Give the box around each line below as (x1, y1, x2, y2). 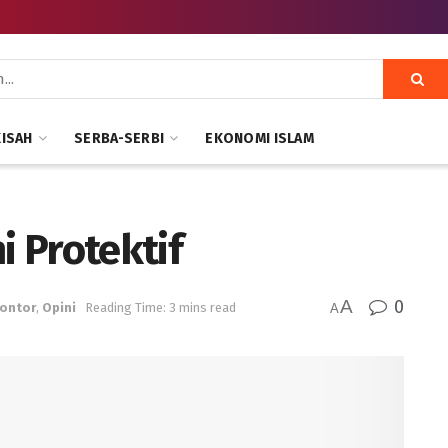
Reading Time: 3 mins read (85, 299, 236, 315)
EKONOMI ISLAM (205, 130, 315, 147)
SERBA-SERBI (74, 130, 165, 147)
